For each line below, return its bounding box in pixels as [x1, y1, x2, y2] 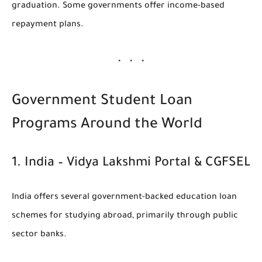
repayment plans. [12, 20, 84, 30]
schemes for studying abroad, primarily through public [12, 211, 238, 221]
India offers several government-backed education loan [12, 192, 237, 202]
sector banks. [12, 230, 67, 240]
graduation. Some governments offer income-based [12, 1, 225, 11]
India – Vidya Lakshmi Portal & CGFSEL [25, 156, 250, 171]
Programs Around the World [12, 117, 202, 133]
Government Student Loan [12, 94, 192, 110]
